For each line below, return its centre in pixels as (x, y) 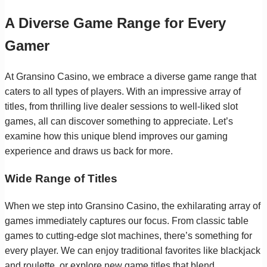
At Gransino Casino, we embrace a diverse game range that (131, 77)
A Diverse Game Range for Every (115, 23)
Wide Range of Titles (61, 179)
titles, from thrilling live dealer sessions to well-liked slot (121, 107)
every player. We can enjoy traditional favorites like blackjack (133, 250)
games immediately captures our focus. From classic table (127, 221)
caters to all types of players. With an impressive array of (123, 92)
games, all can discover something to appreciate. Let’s (119, 122)
